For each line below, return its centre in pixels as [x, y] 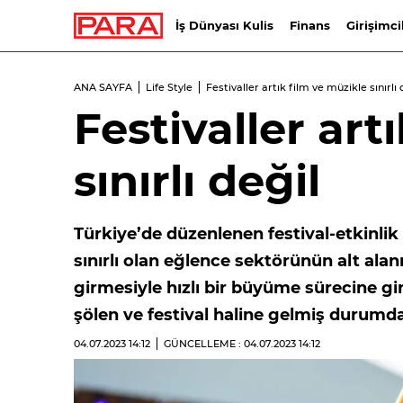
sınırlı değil [197, 181]
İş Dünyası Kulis [224, 25]
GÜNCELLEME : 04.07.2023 [231, 344]
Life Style [169, 87]
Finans [309, 25]
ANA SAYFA [103, 87]
